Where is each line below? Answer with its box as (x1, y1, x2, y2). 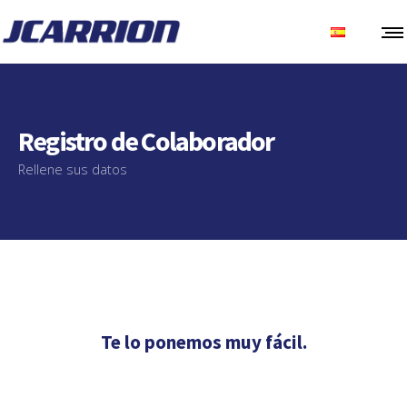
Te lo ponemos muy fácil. (100, 330, 307, 354)
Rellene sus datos (18, 161, 127, 178)
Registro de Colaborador (18, 124, 274, 158)
